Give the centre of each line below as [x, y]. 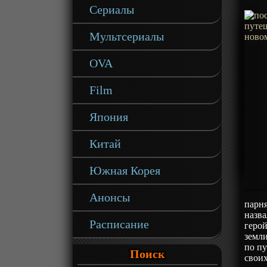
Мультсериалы [127, 36]
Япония [109, 117]
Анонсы [110, 197]
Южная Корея [125, 170]
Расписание [119, 224]
